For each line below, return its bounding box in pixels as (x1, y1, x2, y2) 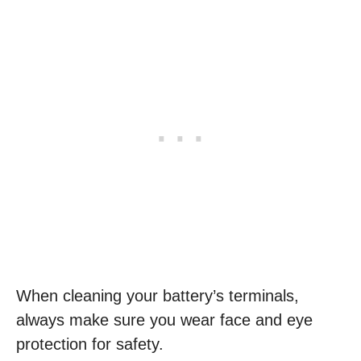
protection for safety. (16, 335, 164, 353)
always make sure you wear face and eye (16, 311, 313, 329)
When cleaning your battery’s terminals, (16, 287, 299, 305)
